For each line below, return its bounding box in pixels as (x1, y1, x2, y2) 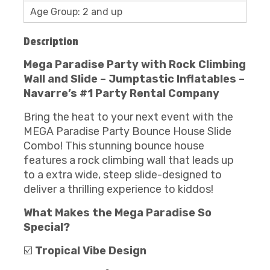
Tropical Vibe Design (35, 244, 146, 257)
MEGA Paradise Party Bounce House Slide (24, 125, 231, 138)
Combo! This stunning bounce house (24, 139, 204, 152)
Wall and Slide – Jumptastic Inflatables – (24, 72, 245, 86)
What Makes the (24, 206, 115, 219)
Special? (24, 221, 70, 234)
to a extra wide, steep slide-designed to (24, 168, 222, 181)
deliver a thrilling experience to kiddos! (24, 183, 216, 196)
